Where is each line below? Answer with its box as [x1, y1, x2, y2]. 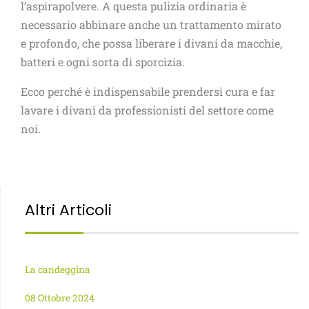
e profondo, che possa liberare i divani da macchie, [21, 36, 282, 51]
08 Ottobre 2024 [25, 292, 94, 305]
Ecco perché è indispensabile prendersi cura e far [21, 84, 275, 99]
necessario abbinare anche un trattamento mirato [21, 17, 281, 32]
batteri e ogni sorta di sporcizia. [21, 54, 185, 70]
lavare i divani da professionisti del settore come [21, 103, 274, 118]
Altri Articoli [25, 199, 112, 221]
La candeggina [25, 263, 90, 277]
